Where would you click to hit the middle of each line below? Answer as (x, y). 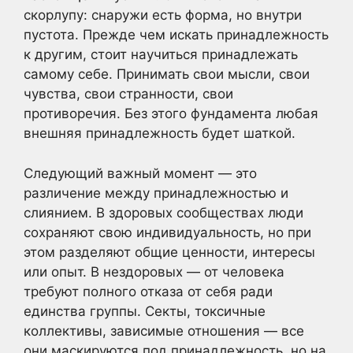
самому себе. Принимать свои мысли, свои (167, 74)
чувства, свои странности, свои (128, 94)
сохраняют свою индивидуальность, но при (167, 232)
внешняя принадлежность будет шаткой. (160, 134)
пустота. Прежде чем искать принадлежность (176, 35)
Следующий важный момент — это (140, 173)
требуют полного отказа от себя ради (148, 291)
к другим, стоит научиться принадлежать (161, 55)
